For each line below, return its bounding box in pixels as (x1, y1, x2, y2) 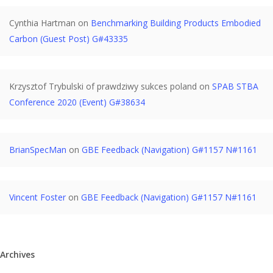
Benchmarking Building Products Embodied (91, 17, 261, 29)
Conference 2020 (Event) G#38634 (9, 96, 145, 108)
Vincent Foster (9, 191, 66, 203)
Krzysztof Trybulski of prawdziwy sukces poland (9, 80, 197, 92)
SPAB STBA (212, 80, 258, 92)
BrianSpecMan (9, 144, 66, 155)
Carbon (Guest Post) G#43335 (9, 33, 128, 44)
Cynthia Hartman (9, 17, 76, 29)
